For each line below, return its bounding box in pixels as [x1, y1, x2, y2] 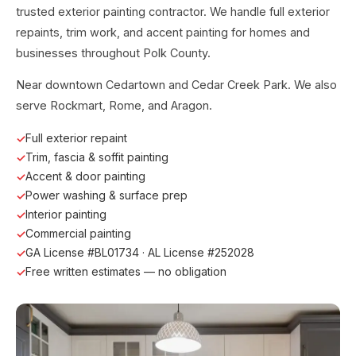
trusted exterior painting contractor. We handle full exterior [16, 4, 330, 18]
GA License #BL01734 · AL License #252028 [25, 246, 254, 260]
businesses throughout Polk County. [16, 45, 211, 60]
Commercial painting [25, 226, 131, 241]
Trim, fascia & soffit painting [25, 150, 168, 164]
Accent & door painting [25, 169, 145, 184]
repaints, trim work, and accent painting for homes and [16, 25, 310, 39]
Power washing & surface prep [25, 188, 188, 203]
